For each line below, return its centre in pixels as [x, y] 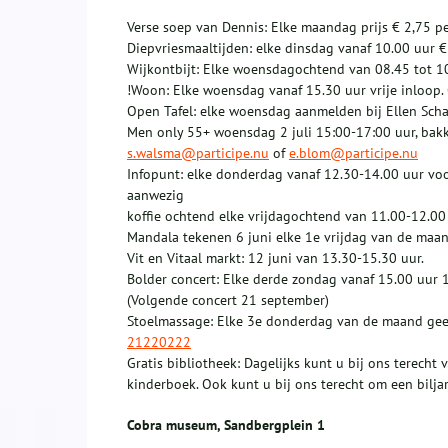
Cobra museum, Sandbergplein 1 [226, 425]
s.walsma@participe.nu [198, 153]
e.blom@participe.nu [353, 153]
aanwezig [155, 195]
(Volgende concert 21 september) [228, 300]
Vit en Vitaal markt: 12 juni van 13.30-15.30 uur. [275, 258]
